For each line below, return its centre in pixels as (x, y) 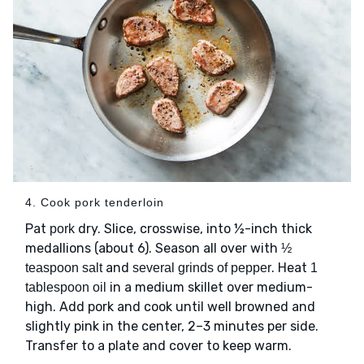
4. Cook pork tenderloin (95, 202)
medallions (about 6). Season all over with (153, 248)
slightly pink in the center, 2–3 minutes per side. (172, 326)
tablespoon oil (66, 287)
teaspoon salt (64, 267)
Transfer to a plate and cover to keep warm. (158, 345)
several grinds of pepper (202, 267)
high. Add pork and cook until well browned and (170, 306)
